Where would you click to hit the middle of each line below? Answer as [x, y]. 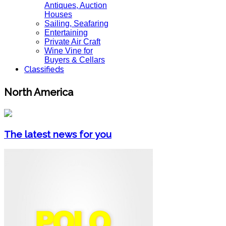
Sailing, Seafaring [76, 23]
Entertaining [66, 33]
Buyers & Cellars [75, 60]
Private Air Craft [72, 42]
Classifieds [44, 69]
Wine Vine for [69, 51]
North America [39, 92]
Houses [58, 14]
